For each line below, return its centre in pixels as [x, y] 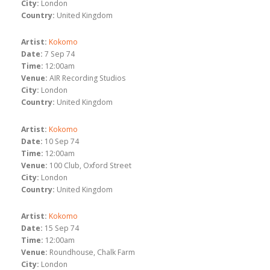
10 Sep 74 [62, 141]
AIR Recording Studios [87, 78]
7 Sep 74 [60, 54]
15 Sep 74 [62, 228]
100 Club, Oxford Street [90, 165]
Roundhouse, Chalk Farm [92, 253]
